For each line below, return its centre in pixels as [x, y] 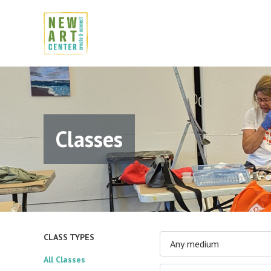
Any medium [194, 244]
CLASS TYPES [69, 237]
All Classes [64, 260]
